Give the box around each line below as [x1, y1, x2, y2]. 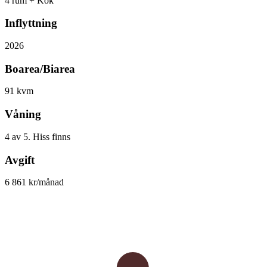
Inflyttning [5, 17, 57, 30]
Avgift [5, 153, 35, 166]
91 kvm [5, 86, 33, 97]
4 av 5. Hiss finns [5, 131, 70, 142]
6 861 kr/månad [5, 177, 64, 188]
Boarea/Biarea [5, 62, 75, 75]
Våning [5, 108, 41, 121]
